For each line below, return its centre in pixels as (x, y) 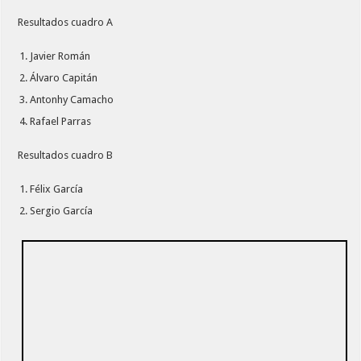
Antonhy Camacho (72, 99)
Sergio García (62, 210)
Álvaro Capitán (64, 77)
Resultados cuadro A (66, 22)
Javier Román (60, 56)
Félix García (57, 189)
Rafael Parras (61, 121)
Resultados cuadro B (66, 155)
